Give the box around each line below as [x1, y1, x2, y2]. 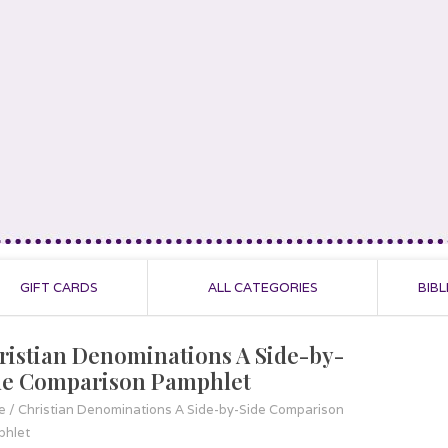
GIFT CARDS [19, 279, 98, 296]
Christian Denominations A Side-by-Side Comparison [18, 401, 344, 418]
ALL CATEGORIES [207, 279, 318, 296]
